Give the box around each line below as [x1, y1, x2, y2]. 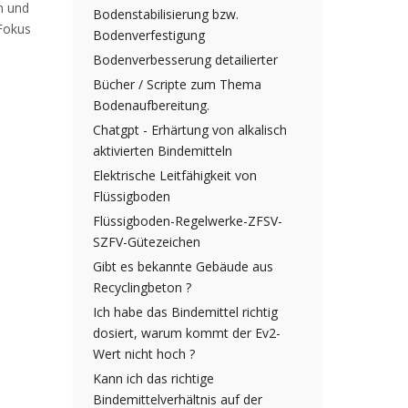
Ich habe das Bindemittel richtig [93, 303, 278, 321]
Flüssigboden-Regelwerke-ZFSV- [93, 212, 282, 230]
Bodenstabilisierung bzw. [93, 5, 239, 24]
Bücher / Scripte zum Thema [93, 76, 261, 94]
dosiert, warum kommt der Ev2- [93, 324, 280, 342]
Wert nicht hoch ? [93, 345, 195, 363]
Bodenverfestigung [93, 26, 205, 45]
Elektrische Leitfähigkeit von [93, 167, 257, 185]
